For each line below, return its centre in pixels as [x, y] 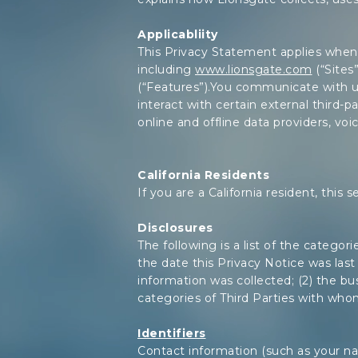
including [166, 70]
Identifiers [172, 333]
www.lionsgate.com [254, 70]
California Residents [203, 175]
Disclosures [175, 228]
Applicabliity [178, 34]
